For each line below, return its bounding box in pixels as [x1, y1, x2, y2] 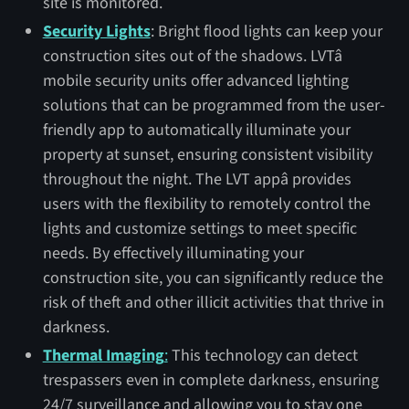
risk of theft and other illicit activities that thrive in [42, 290, 384, 314]
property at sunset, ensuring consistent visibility [42, 142, 372, 166]
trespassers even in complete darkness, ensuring [42, 368, 379, 392]
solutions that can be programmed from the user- [42, 93, 385, 117]
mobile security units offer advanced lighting [42, 68, 349, 92]
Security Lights [42, 19, 151, 43]
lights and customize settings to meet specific [42, 216, 357, 240]
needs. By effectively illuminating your [42, 241, 304, 265]
